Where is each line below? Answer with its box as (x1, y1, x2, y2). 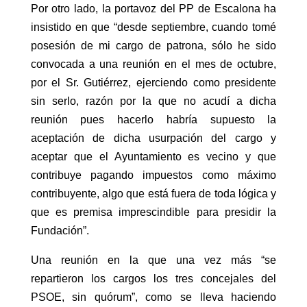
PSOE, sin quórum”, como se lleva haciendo (30, 291, 277, 304)
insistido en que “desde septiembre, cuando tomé (30, 21, 277, 34)
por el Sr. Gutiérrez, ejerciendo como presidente (30, 77, 277, 89)
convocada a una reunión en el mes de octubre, (30, 58, 277, 71)
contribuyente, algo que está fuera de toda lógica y (30, 188, 277, 200)
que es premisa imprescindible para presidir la (30, 206, 277, 219)
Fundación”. (30, 225, 89, 237)
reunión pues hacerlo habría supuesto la (30, 114, 277, 126)
